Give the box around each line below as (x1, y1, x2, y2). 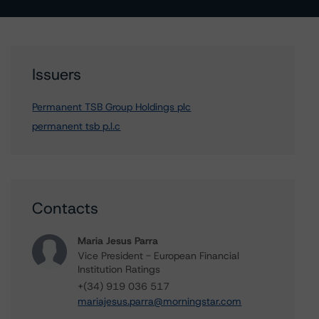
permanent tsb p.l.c (32, 120, 121, 132)
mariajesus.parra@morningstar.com (78, 295, 242, 308)
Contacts (32, 198, 99, 219)
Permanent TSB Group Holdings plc (32, 100, 192, 113)
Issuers (32, 64, 82, 85)
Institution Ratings (78, 263, 161, 276)
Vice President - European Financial (78, 249, 240, 262)
